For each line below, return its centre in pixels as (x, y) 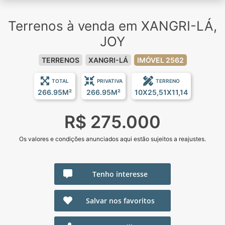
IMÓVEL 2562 (160, 60)
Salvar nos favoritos (120, 200)
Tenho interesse (120, 174)
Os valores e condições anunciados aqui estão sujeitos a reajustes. (113, 139)
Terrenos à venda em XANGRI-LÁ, (113, 26)
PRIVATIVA (110, 81)
